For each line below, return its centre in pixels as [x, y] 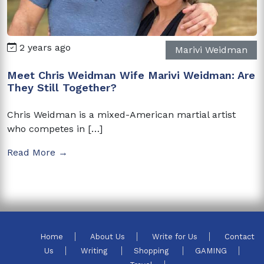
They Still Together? [62, 87]
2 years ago [44, 47]
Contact [240, 236]
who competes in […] [55, 128]
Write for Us [175, 236]
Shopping [152, 250]
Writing [95, 250]
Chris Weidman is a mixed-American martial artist [121, 114]
